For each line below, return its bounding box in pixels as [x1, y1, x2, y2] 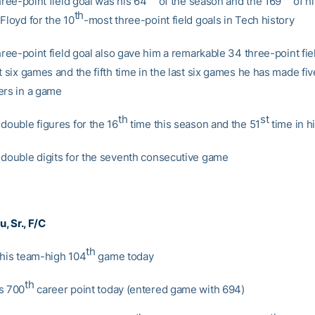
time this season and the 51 [127, 117, 260, 131]
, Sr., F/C [6, 217, 46, 230]
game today [95, 250, 154, 263]
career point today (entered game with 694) [34, 283, 245, 296]
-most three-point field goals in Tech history [84, 13, 295, 27]
